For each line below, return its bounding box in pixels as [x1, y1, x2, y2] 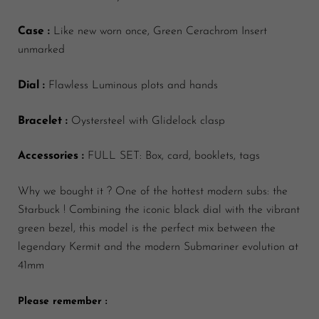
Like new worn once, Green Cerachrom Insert [53, 26, 267, 38]
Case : [18, 26, 50, 38]
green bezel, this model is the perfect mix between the [18, 223, 276, 235]
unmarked [18, 44, 68, 56]
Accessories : [18, 150, 84, 162]
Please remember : [18, 296, 111, 307]
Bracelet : [18, 115, 68, 127]
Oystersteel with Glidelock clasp [71, 115, 225, 127]
